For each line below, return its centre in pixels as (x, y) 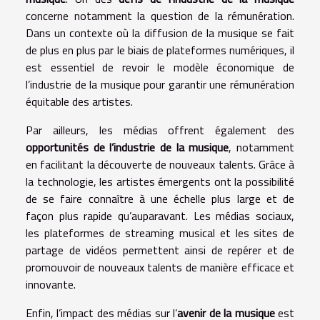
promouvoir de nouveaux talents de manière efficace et (160, 267)
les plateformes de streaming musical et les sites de (160, 232)
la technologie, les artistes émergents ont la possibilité (160, 181)
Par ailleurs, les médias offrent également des (160, 130)
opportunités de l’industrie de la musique (127, 147)
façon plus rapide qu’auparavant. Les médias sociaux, (160, 215)
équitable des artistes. (79, 101)
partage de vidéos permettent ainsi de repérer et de (160, 250)
